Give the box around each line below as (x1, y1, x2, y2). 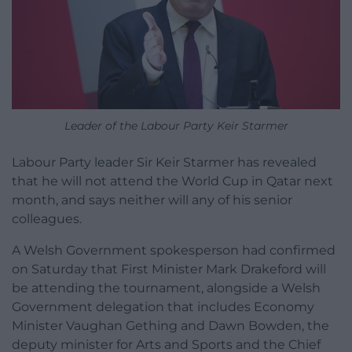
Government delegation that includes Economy (12, 299, 314, 315)
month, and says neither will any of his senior (12, 192, 292, 208)
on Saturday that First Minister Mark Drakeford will (12, 262, 326, 277)
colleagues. (12, 211, 82, 227)
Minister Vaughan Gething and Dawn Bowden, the (12, 318, 329, 334)
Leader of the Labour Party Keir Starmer (64, 119, 288, 134)
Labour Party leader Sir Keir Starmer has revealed (12, 155, 317, 170)
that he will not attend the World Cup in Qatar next (12, 174, 333, 189)
